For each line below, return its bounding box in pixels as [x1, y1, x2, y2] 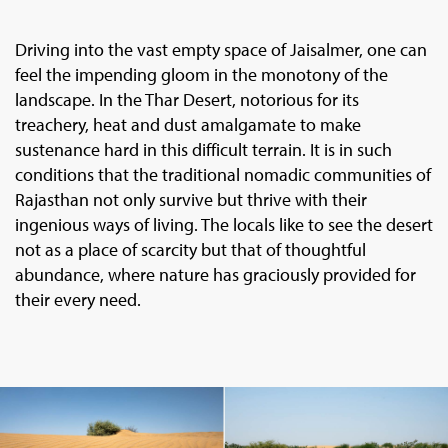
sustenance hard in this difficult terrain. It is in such [15, 138, 392, 162]
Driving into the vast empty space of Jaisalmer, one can [15, 38, 427, 62]
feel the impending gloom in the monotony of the [15, 63, 388, 87]
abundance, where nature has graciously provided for [15, 263, 416, 287]
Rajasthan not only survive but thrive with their [15, 188, 367, 212]
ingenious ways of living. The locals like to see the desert [15, 213, 433, 237]
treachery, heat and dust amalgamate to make [15, 113, 361, 137]
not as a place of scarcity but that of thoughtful [15, 238, 366, 262]
